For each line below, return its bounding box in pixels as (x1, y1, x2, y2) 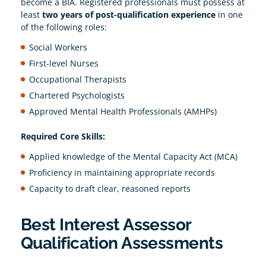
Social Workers (28, 42, 87, 53)
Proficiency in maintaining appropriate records (28, 167, 215, 179)
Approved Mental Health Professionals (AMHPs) (28, 106, 217, 118)
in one (215, 9, 243, 21)
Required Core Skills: (20, 131, 105, 142)
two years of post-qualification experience (42, 9, 216, 21)
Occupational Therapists (28, 74, 126, 85)
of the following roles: (20, 21, 107, 33)
